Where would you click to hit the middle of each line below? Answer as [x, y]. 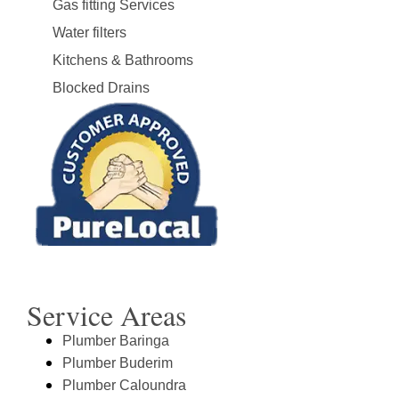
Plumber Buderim [118, 363]
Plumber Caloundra [124, 386]
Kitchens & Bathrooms [122, 60]
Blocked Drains [101, 87]
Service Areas [106, 315]
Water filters [89, 32]
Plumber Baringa [116, 341]
